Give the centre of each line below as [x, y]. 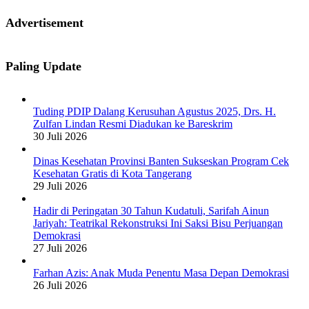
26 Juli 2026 [60, 286]
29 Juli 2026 [60, 186]
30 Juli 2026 [60, 137]
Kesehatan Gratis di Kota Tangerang [112, 174]
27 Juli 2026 [60, 248]
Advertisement [44, 23]
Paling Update [43, 67]
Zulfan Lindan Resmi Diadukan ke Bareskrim [133, 124]
